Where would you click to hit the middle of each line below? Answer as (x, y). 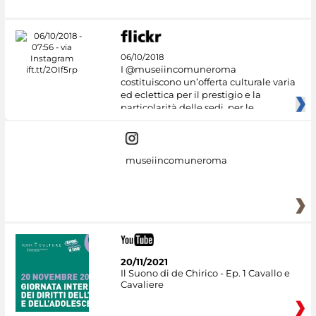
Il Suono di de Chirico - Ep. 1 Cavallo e (205, 273)
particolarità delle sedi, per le (187, 107)
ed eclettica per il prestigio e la (190, 94)
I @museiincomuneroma (178, 69)
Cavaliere (142, 284)
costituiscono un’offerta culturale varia (208, 81)
